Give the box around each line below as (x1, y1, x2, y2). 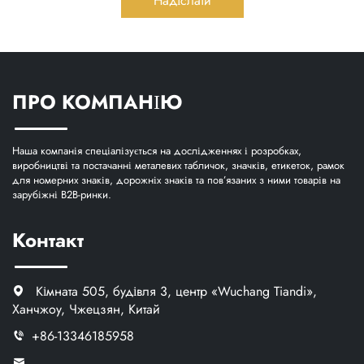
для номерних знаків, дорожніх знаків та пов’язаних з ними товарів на (12, 171, 340, 188)
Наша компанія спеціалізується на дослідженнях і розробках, (12, 142, 301, 158)
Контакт (12, 225, 84, 254)
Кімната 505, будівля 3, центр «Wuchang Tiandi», (32, 281, 317, 301)
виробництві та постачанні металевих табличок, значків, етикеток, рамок (12, 157, 344, 173)
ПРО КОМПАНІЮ (12, 87, 182, 116)
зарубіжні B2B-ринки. (12, 186, 111, 202)
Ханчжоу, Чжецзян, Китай (12, 299, 160, 318)
